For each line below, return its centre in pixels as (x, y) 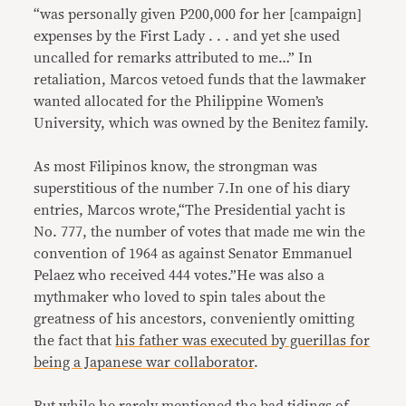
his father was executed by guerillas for (243, 340)
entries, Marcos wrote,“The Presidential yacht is (190, 210)
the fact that (75, 340)
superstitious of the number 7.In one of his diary (192, 188)
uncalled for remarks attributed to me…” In (174, 58)
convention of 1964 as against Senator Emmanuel (193, 253)
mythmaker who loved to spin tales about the (180, 297)
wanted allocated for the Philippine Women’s (179, 101)
